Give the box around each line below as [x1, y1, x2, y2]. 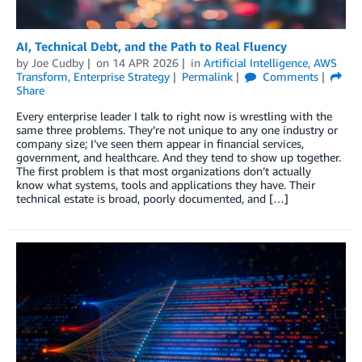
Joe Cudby [32, 56, 84, 69]
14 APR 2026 [112, 56, 179, 69]
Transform [16, 69, 68, 83]
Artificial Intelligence [203, 56, 308, 69]
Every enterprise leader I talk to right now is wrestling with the [16, 109, 332, 123]
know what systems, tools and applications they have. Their [16, 178, 315, 192]
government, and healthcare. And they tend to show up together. [16, 150, 341, 164]
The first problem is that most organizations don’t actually [16, 164, 311, 178]
